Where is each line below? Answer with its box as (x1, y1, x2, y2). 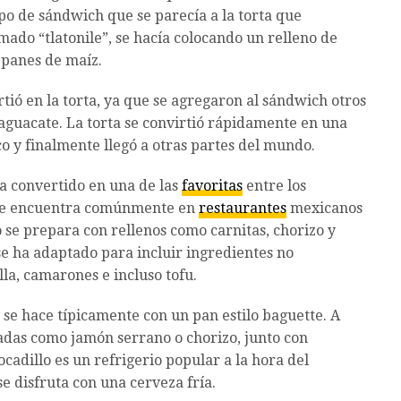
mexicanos (286, 200, 363, 218)
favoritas (182, 177, 243, 195)
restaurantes (199, 200, 286, 218)
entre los (243, 177, 306, 195)
